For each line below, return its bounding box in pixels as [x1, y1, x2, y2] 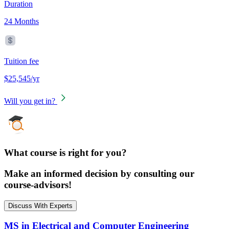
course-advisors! [4, 179, 72, 190]
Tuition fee [4, 57, 39, 66]
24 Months [4, 17, 39, 26]
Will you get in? [4, 97, 55, 106]
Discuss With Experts [8, 201, 73, 210]
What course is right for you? [4, 147, 127, 158]
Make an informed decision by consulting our [4, 168, 194, 179]
